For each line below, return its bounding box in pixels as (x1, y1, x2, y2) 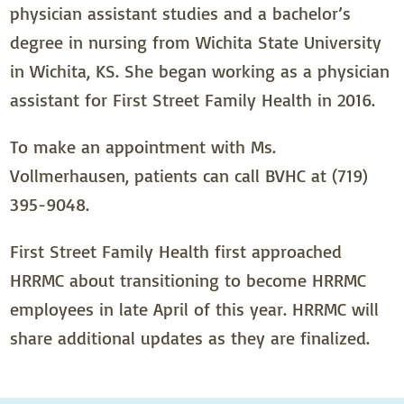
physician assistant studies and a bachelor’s (10, 2, 352, 25)
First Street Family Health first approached (10, 240, 343, 263)
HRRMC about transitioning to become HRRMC (10, 269, 367, 292)
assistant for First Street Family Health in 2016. (10, 88, 376, 112)
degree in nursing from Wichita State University (10, 31, 382, 54)
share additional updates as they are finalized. (10, 326, 371, 350)
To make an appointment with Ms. (10, 135, 277, 159)
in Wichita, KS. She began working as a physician (10, 60, 390, 83)
